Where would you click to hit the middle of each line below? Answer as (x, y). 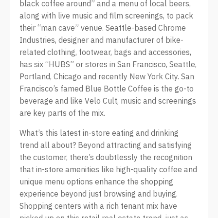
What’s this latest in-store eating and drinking (99, 133)
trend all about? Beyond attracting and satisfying (106, 145)
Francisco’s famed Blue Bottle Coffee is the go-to (107, 89)
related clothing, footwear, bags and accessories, (105, 52)
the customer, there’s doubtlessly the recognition (106, 157)
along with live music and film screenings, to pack (106, 16)
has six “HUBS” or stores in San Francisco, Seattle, (108, 64)
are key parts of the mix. (62, 113)
